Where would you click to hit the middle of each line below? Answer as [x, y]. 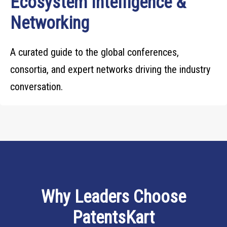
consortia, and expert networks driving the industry [110, 69]
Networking [50, 23]
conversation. [36, 87]
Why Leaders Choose [113, 197]
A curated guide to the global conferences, [94, 52]
